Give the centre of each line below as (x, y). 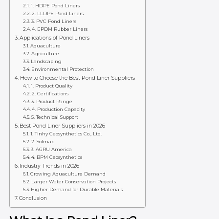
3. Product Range (52, 101)
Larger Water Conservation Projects (74, 181)
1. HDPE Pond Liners (55, 5)
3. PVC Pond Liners (54, 21)
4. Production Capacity (59, 109)
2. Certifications (50, 93)
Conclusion (33, 198)
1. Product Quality (52, 86)
